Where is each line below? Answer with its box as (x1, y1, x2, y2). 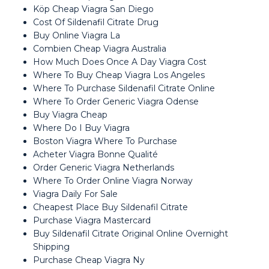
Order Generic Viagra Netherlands (33, 162, 174, 173)
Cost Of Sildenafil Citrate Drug (33, 17, 159, 28)
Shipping (33, 241, 70, 252)
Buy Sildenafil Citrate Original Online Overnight (33, 228, 228, 239)
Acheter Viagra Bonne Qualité (33, 149, 158, 160)
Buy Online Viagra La (33, 30, 120, 41)
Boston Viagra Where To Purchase (33, 136, 177, 147)
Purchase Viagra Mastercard (33, 215, 151, 226)
